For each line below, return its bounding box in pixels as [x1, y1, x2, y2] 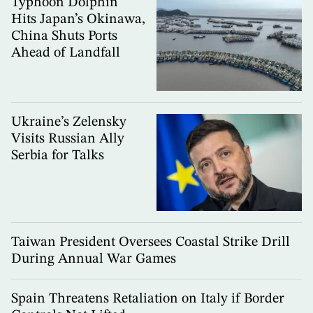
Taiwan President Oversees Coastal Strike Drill [11, 235, 290, 249]
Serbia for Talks [11, 149, 104, 163]
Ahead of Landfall [11, 45, 120, 60]
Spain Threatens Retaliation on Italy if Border [11, 291, 284, 306]
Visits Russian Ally [11, 132, 124, 147]
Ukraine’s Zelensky [11, 115, 126, 130]
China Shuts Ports [11, 29, 117, 43]
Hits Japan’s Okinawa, [11, 12, 145, 27]
